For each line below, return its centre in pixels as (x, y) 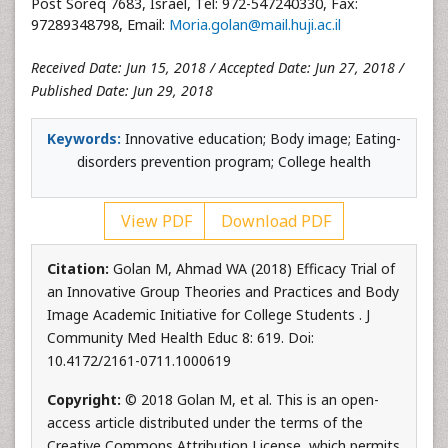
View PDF (154, 221)
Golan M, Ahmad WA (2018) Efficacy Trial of (254, 268)
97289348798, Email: (100, 24)
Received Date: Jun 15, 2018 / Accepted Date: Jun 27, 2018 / (217, 67)
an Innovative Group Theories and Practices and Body (223, 291)
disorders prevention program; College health (224, 161)
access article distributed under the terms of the (205, 422)
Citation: (80, 268)
